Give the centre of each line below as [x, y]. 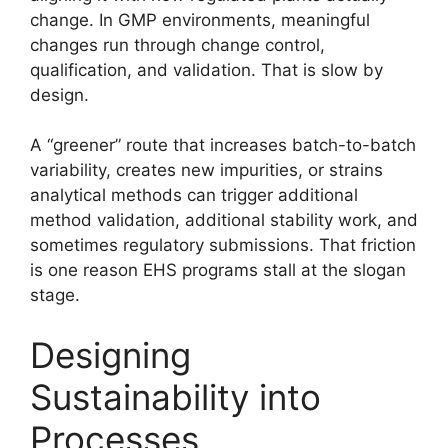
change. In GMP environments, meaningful [200, 19]
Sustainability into [175, 396]
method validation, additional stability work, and [224, 220]
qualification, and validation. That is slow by [206, 69]
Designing [110, 354]
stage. [55, 295]
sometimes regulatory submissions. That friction [223, 245]
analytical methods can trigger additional [194, 195]
